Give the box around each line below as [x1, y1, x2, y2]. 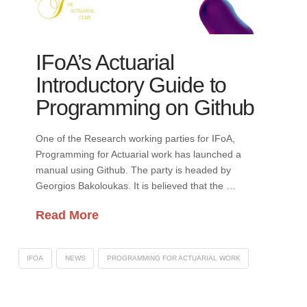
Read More [35, 208, 99, 222]
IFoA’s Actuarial [35, 49, 174, 75]
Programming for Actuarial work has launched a [35, 149, 241, 160]
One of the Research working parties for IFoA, [35, 133, 235, 145]
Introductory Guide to [35, 72, 227, 97]
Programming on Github [35, 95, 255, 120]
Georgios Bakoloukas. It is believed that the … [35, 180, 236, 192]
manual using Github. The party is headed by [35, 164, 231, 176]
